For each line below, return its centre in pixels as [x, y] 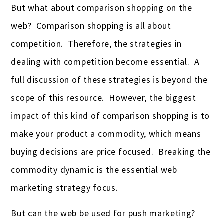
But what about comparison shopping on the [102, 7]
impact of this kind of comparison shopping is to [110, 115]
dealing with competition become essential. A [105, 61]
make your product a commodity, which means [106, 133]
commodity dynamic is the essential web [94, 169]
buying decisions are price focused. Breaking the [111, 151]
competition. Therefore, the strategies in [96, 43]
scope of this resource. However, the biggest [104, 97]
